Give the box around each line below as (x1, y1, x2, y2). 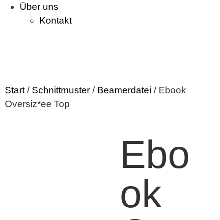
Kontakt (39, 15, 72, 26)
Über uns (20, 1, 58, 12)
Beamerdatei (97, 85, 151, 95)
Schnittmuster (32, 85, 90, 95)
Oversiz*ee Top (5, 99, 70, 109)
